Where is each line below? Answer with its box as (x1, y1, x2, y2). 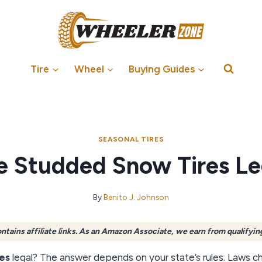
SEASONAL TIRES (98, 135, 164, 143)
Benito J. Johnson (104, 192, 170, 202)
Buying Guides (129, 63, 195, 75)
